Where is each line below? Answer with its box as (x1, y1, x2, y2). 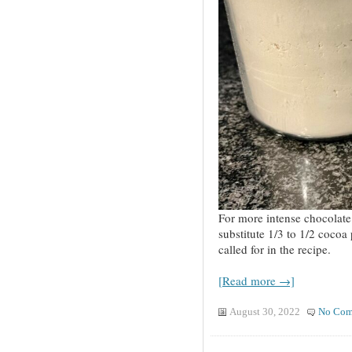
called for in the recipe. (218, 241, 331, 258)
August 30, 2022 (229, 306, 300, 318)
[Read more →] (218, 273, 295, 289)
